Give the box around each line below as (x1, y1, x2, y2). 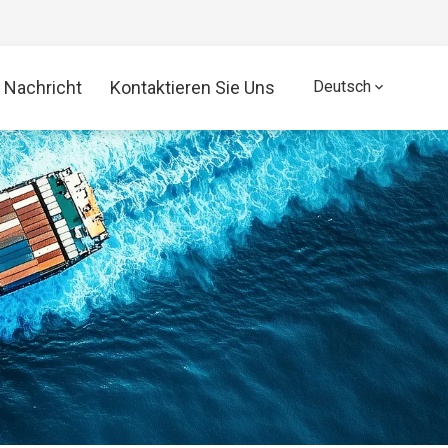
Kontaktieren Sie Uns (110, 77, 276, 98)
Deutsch (312, 77, 371, 96)
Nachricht (4, 77, 83, 98)
